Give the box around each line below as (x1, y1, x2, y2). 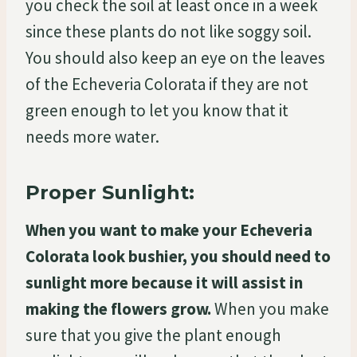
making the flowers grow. (25, 297, 211, 320)
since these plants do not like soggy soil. (25, 20, 312, 42)
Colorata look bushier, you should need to (25, 245, 331, 267)
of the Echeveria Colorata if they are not (25, 73, 308, 95)
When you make (211, 297, 329, 320)
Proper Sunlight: (25, 180, 194, 204)
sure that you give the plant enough (25, 324, 281, 346)
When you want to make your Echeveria (25, 218, 312, 241)
